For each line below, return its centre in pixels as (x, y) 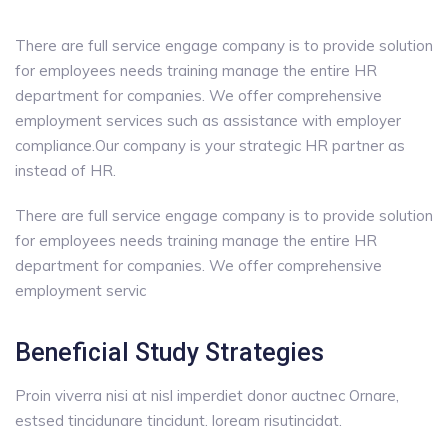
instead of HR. (65, 170)
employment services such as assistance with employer (208, 120)
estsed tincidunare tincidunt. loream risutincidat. (178, 420)
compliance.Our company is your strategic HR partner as (210, 145)
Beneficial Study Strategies (169, 352)
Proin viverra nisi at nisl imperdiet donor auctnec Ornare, (207, 395)
